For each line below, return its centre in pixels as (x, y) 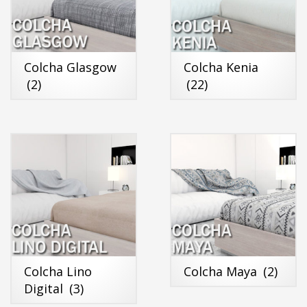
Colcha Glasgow (70, 67)
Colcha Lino (58, 271)
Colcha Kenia (221, 67)
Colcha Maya (222, 271)
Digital (45, 288)
